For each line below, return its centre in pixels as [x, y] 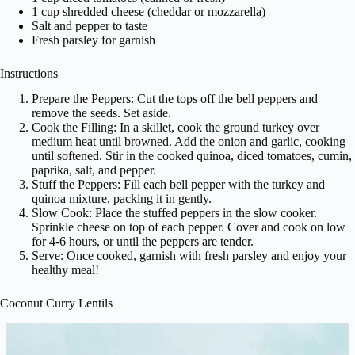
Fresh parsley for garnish [94, 40]
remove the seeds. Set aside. [101, 113]
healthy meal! [65, 270]
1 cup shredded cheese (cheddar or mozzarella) [149, 11]
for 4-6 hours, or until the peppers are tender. [143, 242]
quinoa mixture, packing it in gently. [122, 199]
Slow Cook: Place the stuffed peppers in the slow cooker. [174, 213]
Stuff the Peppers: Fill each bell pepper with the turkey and [178, 185]
